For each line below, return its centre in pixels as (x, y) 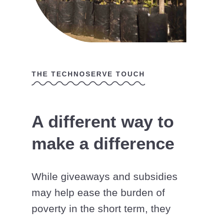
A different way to (103, 122)
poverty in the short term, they (101, 209)
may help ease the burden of (98, 193)
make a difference (103, 144)
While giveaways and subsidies (105, 177)
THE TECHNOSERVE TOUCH (88, 74)
